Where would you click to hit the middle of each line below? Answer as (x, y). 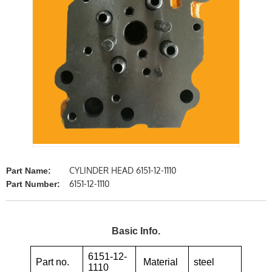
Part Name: (29, 170)
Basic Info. (136, 231)
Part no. (53, 262)
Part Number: (33, 184)
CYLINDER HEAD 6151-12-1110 (121, 170)
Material (159, 262)
